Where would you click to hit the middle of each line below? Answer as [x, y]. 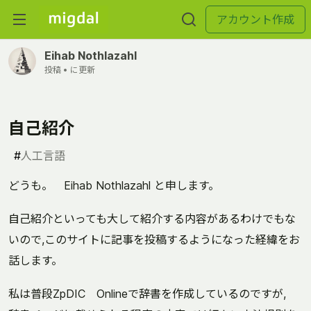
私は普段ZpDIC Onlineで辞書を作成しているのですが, [153, 294]
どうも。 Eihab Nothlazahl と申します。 [114, 185]
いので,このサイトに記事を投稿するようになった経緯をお [154, 239]
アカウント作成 [255, 19]
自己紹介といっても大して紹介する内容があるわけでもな [152, 219]
